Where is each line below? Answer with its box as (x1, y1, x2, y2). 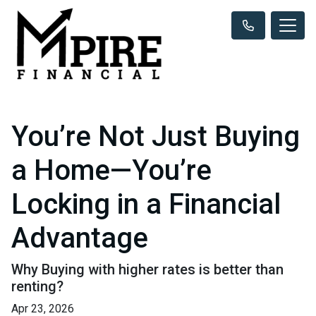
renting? (11, 277, 63, 295)
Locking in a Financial (11, 187, 281, 221)
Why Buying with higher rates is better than (11, 260, 284, 278)
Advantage (11, 221, 148, 255)
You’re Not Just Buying (11, 119, 300, 153)
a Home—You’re (11, 153, 212, 187)
